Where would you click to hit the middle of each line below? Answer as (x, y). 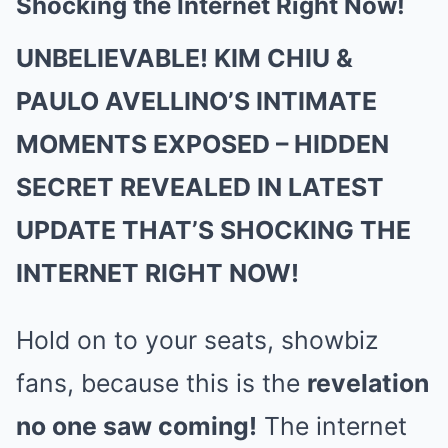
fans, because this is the (161, 382)
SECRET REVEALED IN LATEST (200, 186)
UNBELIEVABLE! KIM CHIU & (184, 57)
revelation (368, 382)
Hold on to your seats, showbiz (197, 339)
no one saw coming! (136, 425)
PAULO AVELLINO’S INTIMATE (196, 100)
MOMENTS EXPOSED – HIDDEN (202, 143)
